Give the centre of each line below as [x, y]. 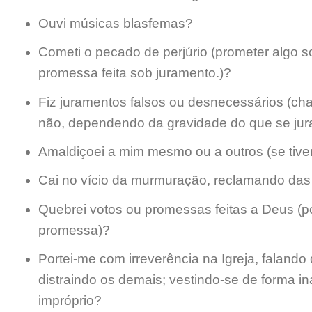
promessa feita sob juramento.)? [134, 73]
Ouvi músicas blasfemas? [115, 23]
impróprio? [70, 301]
